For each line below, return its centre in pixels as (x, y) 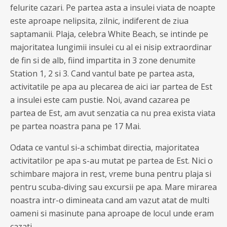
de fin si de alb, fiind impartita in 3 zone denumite (103, 60)
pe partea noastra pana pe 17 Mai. (75, 126)
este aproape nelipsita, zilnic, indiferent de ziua (99, 21)
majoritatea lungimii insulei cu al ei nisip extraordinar (111, 47)
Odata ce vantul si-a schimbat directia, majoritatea (105, 147)
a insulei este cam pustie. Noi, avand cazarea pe (100, 100)
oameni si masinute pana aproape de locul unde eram (112, 213)
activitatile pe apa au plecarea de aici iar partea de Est (111, 87)
